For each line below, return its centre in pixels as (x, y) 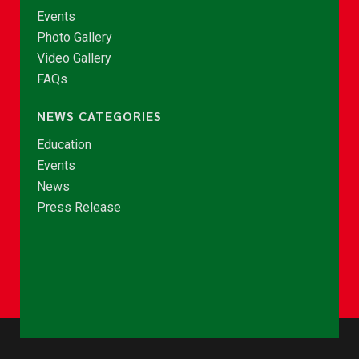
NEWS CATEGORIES (99, 115)
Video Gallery (74, 58)
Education (64, 144)
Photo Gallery (75, 37)
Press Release (79, 207)
